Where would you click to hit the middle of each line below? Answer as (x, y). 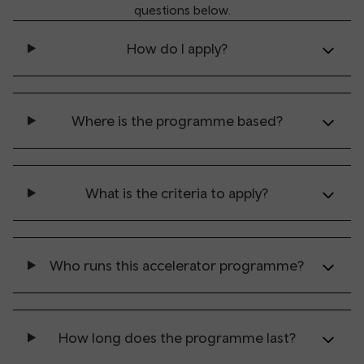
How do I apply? (177, 48)
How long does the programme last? (177, 338)
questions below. (182, 10)
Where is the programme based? (177, 121)
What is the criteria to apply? (177, 193)
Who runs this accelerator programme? (177, 265)
